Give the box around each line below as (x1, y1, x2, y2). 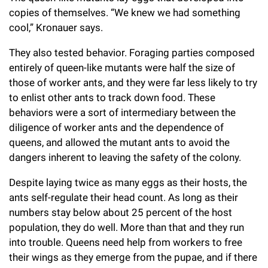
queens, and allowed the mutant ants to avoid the (9, 136, 230, 149)
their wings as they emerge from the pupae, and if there (9, 251, 257, 264)
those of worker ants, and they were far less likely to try (9, 77, 257, 89)
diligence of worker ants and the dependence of (9, 121, 224, 134)
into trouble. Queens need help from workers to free (9, 236, 242, 249)
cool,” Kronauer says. (9, 22, 103, 34)
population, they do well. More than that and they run (9, 221, 244, 234)
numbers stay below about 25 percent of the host (9, 206, 232, 219)
